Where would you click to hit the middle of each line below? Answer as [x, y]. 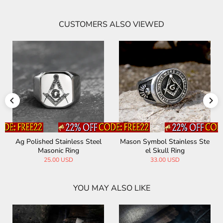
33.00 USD [165, 160]
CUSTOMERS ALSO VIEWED [111, 25]
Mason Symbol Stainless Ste [165, 142]
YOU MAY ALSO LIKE [111, 188]
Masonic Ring [58, 151]
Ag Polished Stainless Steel [58, 142]
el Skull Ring [165, 151]
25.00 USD [58, 160]
